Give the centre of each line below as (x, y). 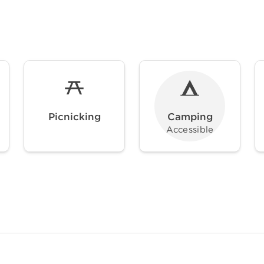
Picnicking (74, 117)
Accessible (190, 130)
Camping (190, 117)
